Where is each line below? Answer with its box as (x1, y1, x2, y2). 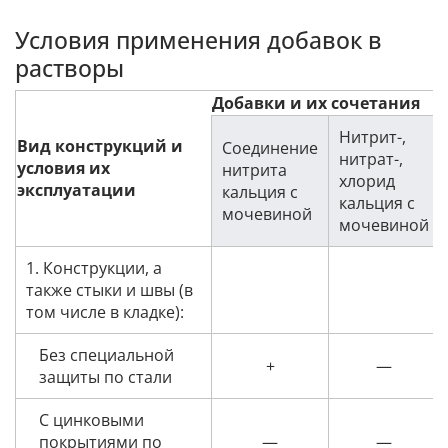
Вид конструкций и (17, 135, 183, 158)
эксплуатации (17, 179, 136, 202)
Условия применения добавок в (15, 24, 382, 57)
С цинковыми (39, 409, 144, 432)
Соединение (222, 137, 318, 160)
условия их (17, 157, 110, 180)
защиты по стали (39, 366, 172, 389)
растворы (15, 52, 124, 85)
